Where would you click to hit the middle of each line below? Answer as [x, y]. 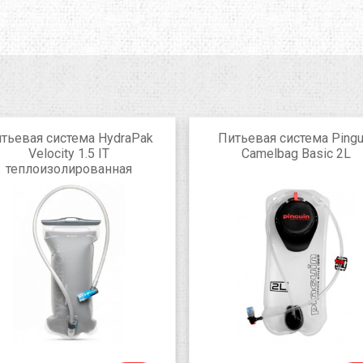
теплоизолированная [69, 169]
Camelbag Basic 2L [296, 154]
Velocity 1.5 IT [69, 154]
